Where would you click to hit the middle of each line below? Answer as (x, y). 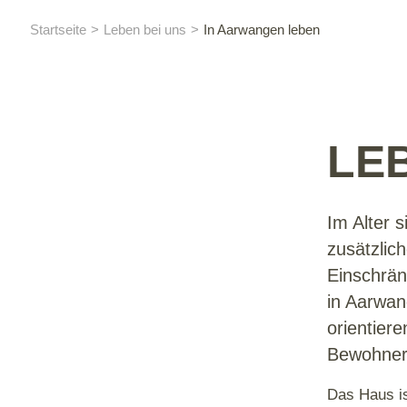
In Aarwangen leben (262, 29)
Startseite (58, 29)
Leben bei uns (145, 29)
